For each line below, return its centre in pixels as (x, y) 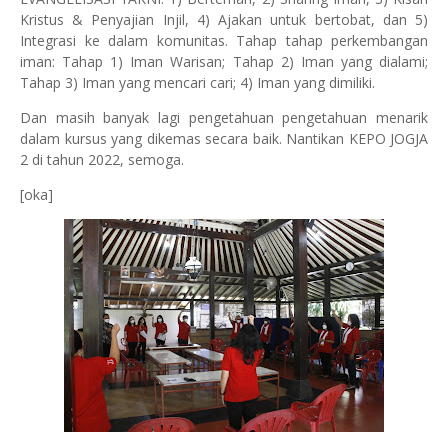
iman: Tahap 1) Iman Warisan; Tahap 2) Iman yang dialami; (224, 61)
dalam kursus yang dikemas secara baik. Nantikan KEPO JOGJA (224, 138)
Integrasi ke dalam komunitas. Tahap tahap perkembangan (224, 40)
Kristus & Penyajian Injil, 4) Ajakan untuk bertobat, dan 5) (224, 19)
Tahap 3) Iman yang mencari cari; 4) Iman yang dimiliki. (197, 82)
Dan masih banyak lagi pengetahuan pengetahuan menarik (224, 117)
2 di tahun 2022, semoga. (102, 159)
